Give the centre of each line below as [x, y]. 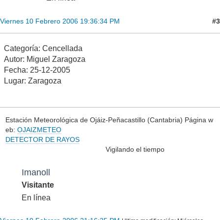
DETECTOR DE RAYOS [42, 139]
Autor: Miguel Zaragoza [45, 59]
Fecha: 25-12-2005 [37, 70]
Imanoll [36, 172]
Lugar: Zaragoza [33, 81]
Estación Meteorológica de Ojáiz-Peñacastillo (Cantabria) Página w [109, 120]
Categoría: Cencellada [43, 49]
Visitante [38, 185]
